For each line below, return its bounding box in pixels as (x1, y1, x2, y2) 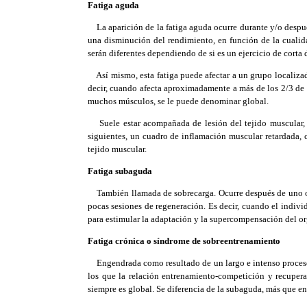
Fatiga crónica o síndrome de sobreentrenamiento (88, 236, 280, 246)
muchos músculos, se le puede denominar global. (88, 96, 269, 106)
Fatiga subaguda (88, 166, 152, 176)
